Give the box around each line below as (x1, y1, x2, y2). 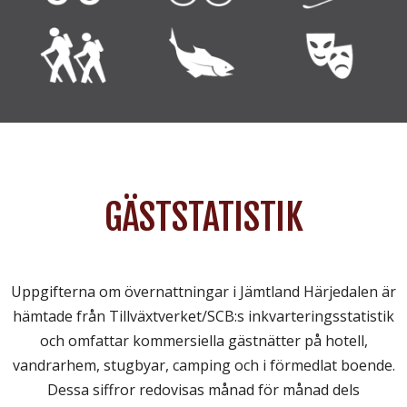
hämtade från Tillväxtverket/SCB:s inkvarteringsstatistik (13, 306, 394, 327)
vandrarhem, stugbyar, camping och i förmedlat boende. (12, 355, 395, 376)
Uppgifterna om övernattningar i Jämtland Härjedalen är (11, 282, 396, 303)
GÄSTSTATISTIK (104, 194, 303, 241)
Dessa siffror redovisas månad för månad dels (47, 380, 360, 401)
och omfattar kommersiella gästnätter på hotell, (39, 331, 368, 352)
